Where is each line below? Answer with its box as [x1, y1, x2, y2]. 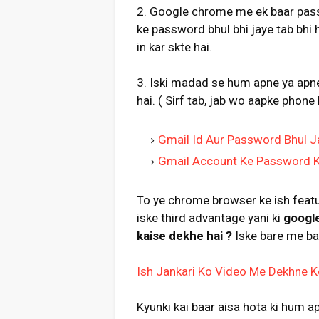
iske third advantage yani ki [137, 211, 283, 225]
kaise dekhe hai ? [137, 229, 232, 243]
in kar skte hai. [137, 40, 212, 54]
